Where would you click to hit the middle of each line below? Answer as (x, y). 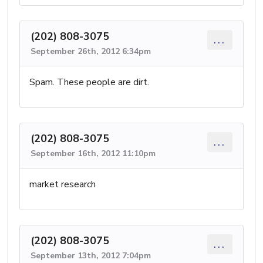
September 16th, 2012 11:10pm (93, 153)
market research (63, 184)
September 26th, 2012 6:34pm (91, 51)
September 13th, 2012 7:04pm (91, 255)
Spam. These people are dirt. (89, 82)
